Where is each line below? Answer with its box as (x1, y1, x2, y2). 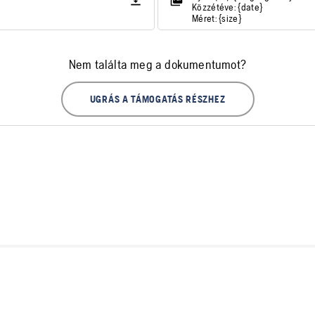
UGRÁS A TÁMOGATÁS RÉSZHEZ (89, 93, 226, 105)
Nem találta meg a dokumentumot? (68, 57, 247, 72)
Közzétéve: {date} (192, 1, 263, 13)
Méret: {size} (192, 13, 241, 25)
